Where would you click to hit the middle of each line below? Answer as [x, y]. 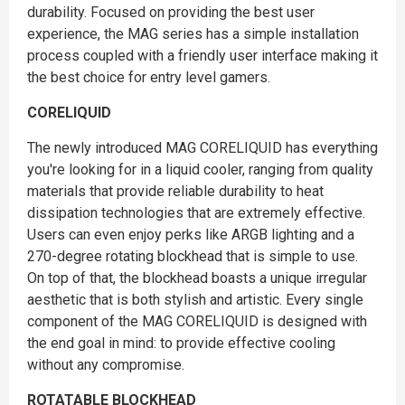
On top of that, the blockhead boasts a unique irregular [197, 278]
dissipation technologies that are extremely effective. [196, 213]
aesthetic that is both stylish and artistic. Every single [195, 300]
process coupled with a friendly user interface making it [202, 56]
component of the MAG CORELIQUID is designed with [197, 321]
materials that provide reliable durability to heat [175, 191]
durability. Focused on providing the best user [171, 12]
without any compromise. [106, 365]
